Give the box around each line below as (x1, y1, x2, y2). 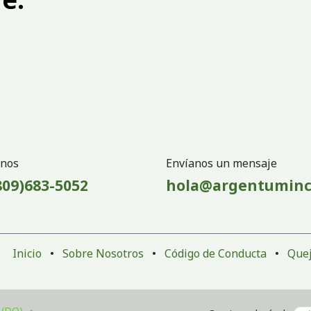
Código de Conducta (165, 245, 267, 261)
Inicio (12, 245, 42, 261)
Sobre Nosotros (62, 245, 144, 261)
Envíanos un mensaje (166, 155, 277, 171)
